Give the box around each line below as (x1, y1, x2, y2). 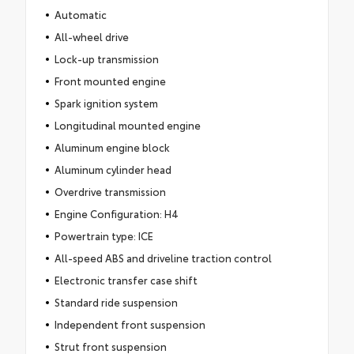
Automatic (54, 7, 107, 22)
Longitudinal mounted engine (54, 118, 201, 133)
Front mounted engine (54, 73, 166, 88)
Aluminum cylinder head (54, 162, 171, 177)
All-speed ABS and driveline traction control (54, 250, 272, 265)
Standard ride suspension (54, 295, 178, 310)
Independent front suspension (54, 317, 205, 332)
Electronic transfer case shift (54, 273, 198, 288)
